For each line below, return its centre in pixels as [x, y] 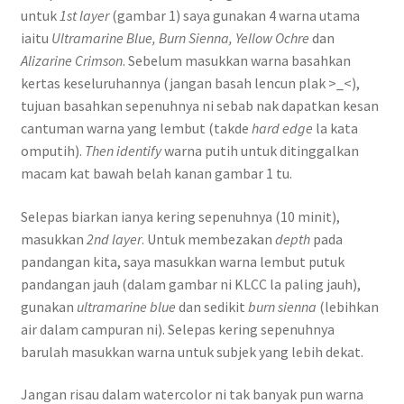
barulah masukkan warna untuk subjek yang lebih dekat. [192, 351]
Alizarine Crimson [71, 60]
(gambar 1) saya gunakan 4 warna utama [234, 15]
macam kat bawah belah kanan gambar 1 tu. [156, 173]
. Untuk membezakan [208, 239]
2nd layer [114, 239]
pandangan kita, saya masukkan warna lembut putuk [182, 261]
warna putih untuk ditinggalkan [261, 150]
